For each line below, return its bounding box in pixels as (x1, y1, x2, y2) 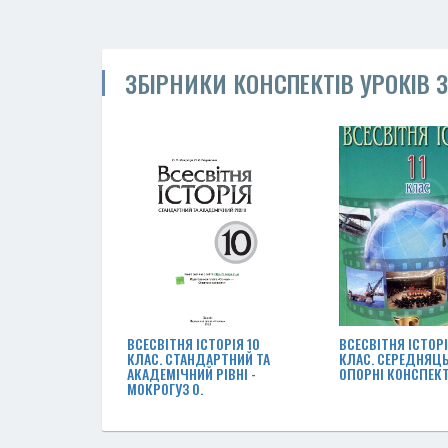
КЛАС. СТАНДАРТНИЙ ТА (127, 348, 270, 369)
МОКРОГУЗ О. (127, 378, 203, 399)
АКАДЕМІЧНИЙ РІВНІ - (127, 363, 256, 384)
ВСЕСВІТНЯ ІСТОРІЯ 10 (127, 333, 260, 354)
